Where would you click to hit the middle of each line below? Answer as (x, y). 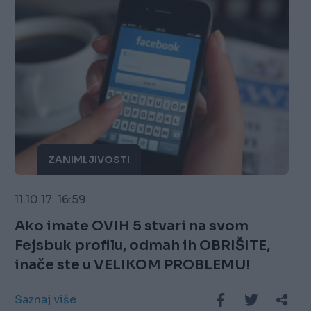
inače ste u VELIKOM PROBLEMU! (133, 265)
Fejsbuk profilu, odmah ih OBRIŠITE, (143, 246)
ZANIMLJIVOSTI (89, 160)
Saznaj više (46, 300)
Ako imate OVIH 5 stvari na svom (132, 226)
